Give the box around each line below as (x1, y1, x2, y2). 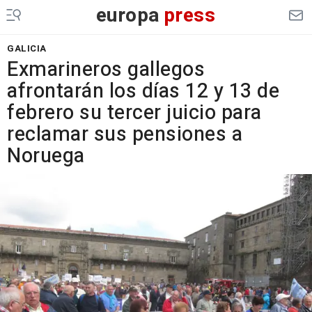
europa (95, 1, 160, 30)
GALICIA (7, 42, 47, 55)
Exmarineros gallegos (7, 55, 205, 84)
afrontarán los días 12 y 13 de (7, 77, 279, 106)
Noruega (7, 141, 85, 171)
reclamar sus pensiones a (7, 120, 242, 149)
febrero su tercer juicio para (7, 98, 262, 127)
